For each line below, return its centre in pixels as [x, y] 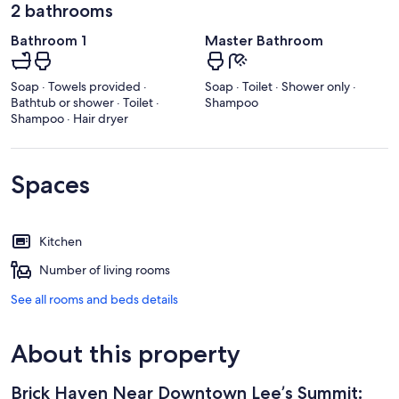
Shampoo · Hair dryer [69, 119]
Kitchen [61, 242]
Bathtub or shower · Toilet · [85, 103]
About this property [126, 354]
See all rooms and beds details [94, 300]
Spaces [50, 185]
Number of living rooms [105, 270]
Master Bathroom [264, 40]
